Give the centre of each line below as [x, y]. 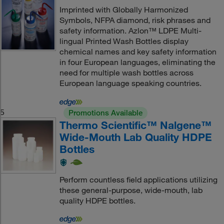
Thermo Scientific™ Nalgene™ [135, 125]
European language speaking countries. [130, 83]
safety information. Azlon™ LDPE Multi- [130, 30]
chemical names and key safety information [138, 51]
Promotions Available [105, 113]
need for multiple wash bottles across [126, 72]
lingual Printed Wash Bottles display [124, 41]
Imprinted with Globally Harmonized [123, 9]
